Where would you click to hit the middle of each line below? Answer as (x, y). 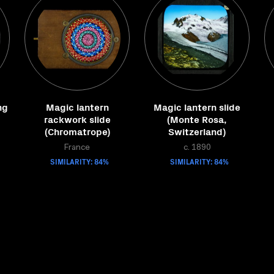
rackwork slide (77, 119)
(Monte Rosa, (197, 119)
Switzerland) (197, 131)
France (77, 148)
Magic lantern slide (197, 106)
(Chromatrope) (77, 131)
